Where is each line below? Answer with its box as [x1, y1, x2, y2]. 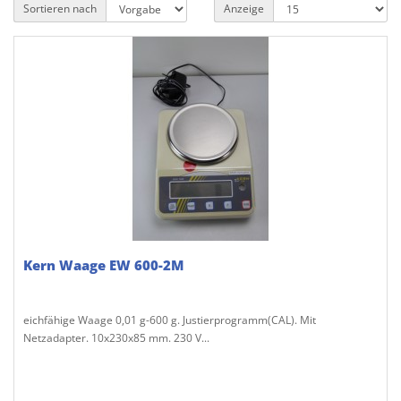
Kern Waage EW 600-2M [23, 255, 184, 274]
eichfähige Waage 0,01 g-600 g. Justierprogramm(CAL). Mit [23, 311, 316, 328]
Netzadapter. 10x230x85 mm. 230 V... [23, 329, 209, 346]
